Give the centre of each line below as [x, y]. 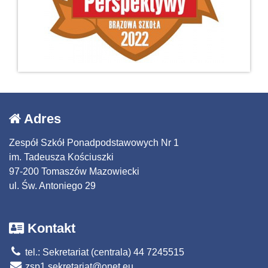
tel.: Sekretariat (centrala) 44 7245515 [103, 252]
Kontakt [50, 228]
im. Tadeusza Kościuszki [61, 157]
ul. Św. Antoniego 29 [52, 185]
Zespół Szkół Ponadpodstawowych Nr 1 [94, 142]
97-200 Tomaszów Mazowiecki [74, 171]
